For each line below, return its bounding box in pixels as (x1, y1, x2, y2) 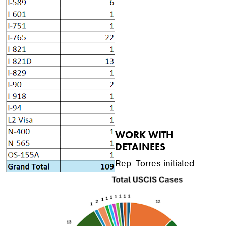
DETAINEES (115, 140, 165, 153)
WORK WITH (115, 128, 173, 141)
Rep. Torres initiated (115, 158, 194, 169)
